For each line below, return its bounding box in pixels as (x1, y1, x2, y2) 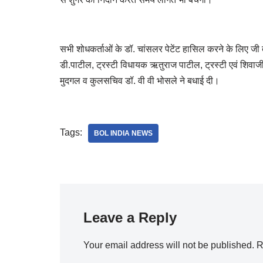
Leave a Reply (83, 209, 177, 225)
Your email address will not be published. (83, 240, 254, 250)
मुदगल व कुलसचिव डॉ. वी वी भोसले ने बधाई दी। (60, 75, 220, 86)
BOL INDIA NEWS (94, 129, 153, 137)
